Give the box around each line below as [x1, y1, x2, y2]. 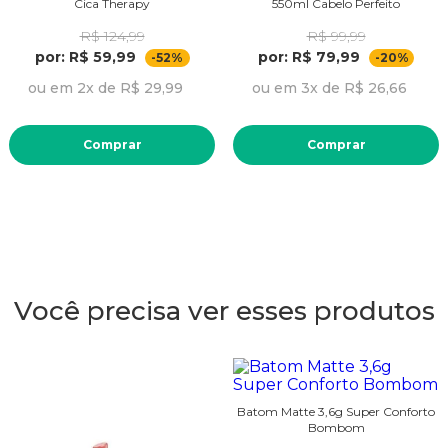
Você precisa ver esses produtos [13, 294, 435, 327]
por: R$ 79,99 [258, 47, 360, 66]
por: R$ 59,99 [34, 47, 136, 66]
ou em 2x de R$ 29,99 [27, 78, 183, 97]
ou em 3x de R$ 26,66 [251, 78, 407, 97]
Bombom [307, 419, 365, 435]
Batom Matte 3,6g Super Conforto [237, 403, 435, 419]
